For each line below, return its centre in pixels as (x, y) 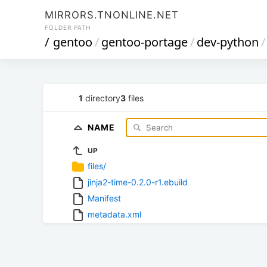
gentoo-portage (145, 42)
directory (102, 98)
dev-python (228, 42)
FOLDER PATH (68, 27)
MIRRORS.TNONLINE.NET (112, 15)
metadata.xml (114, 214)
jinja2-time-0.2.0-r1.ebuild (138, 182)
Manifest (104, 198)
